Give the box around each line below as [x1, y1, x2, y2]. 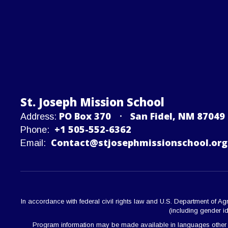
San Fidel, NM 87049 [130, 109, 225, 122]
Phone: [20, 124, 49, 135]
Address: [20, 111, 56, 122]
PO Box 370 [59, 109, 111, 122]
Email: [20, 137, 46, 148]
